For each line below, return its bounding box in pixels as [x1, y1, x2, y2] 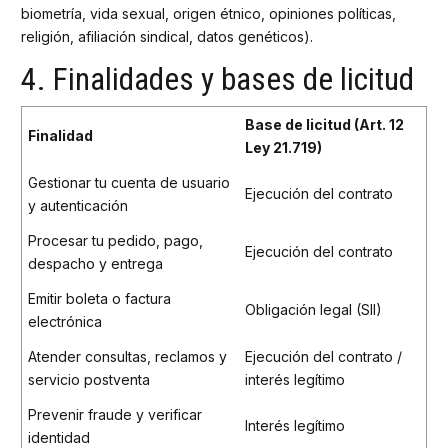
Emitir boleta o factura [28, 289, 171, 307]
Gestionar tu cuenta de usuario [28, 173, 230, 191]
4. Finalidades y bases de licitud [21, 61, 414, 98]
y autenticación [28, 196, 128, 214]
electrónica [28, 312, 102, 330]
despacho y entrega [28, 254, 163, 272]
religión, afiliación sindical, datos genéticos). [21, 28, 313, 46]
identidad [28, 428, 90, 446]
